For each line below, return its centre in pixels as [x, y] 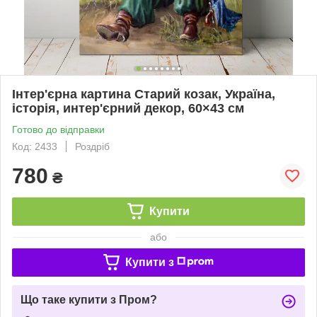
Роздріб [92, 146]
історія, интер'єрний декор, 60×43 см [128, 108]
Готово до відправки [58, 129]
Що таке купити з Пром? [89, 299]
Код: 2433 [35, 146]
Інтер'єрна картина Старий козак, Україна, [144, 94]
